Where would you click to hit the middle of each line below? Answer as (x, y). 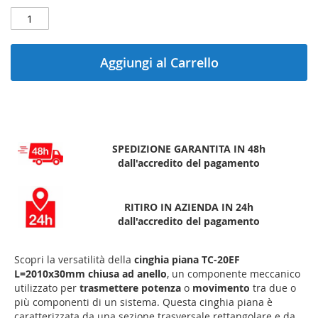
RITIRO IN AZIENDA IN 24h (189, 207)
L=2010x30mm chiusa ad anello (91, 274)
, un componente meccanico (234, 274)
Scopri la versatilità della (74, 260)
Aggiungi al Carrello (159, 63)
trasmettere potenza (130, 288)
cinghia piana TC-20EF (187, 260)
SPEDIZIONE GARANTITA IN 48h (189, 149)
